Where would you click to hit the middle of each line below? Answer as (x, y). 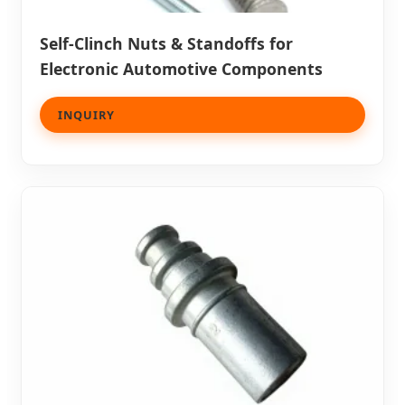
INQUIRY (86, 114)
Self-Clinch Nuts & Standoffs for (166, 43)
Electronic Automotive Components (181, 68)
